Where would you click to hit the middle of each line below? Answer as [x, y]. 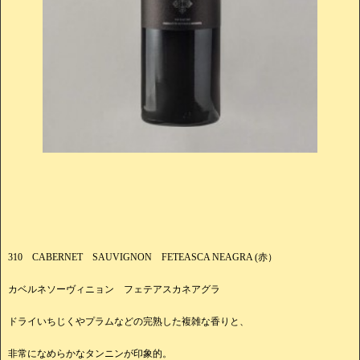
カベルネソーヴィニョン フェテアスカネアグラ [114, 289]
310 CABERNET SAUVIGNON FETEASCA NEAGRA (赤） [143, 257]
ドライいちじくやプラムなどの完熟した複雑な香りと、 [129, 321]
